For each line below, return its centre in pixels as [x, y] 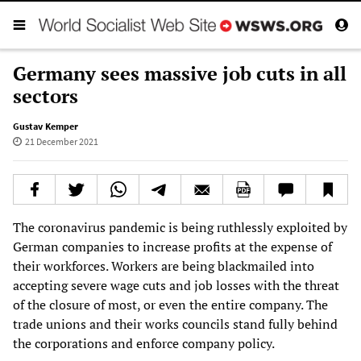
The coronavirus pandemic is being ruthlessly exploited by [180, 227]
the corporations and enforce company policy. [144, 343]
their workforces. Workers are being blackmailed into [164, 266]
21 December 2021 [61, 141]
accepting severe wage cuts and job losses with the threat [176, 285]
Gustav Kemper [46, 126]
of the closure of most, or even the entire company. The [170, 304]
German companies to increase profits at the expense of [172, 246]
